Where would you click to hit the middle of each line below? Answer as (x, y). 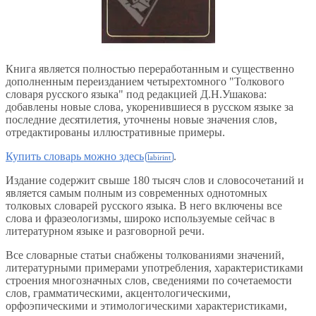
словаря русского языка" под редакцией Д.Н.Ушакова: (136, 94)
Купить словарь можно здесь (75, 156)
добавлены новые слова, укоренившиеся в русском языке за (150, 107)
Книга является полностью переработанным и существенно (150, 68)
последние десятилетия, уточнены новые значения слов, (141, 119)
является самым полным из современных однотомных (136, 193)
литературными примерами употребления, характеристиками (154, 267)
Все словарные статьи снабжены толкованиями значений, (145, 255)
